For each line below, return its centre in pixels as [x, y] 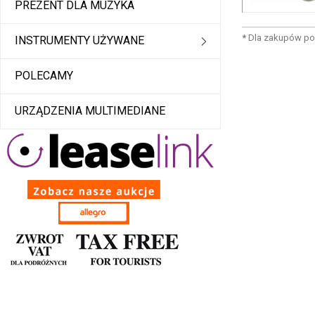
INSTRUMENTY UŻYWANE [79, 41]
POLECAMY [44, 76]
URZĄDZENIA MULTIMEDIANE [90, 111]
